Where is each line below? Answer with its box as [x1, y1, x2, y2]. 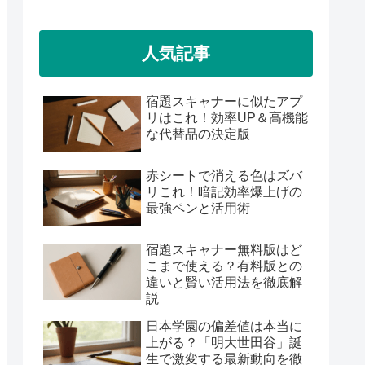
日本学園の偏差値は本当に [146, 319, 302, 334]
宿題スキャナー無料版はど [146, 243, 302, 257]
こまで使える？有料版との [146, 259, 302, 274]
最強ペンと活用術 [146, 200, 250, 215]
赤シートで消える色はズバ [146, 168, 302, 182]
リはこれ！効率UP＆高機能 [146, 110, 308, 125]
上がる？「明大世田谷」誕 [146, 336, 302, 350]
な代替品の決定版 [146, 126, 250, 141]
